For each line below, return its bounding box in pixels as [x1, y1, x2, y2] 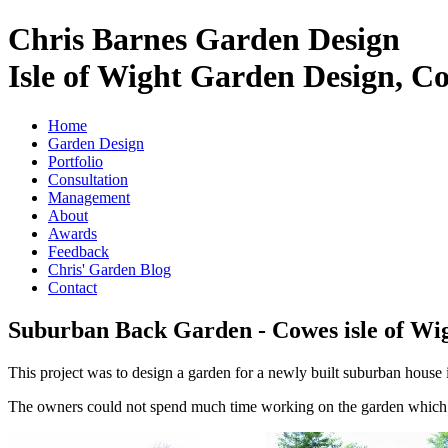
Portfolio [48, 152, 103, 170]
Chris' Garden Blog [48, 260, 171, 278]
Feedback [48, 242, 109, 260]
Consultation [48, 170, 128, 188]
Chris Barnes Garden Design [8, 21, 400, 58]
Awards [48, 224, 97, 242]
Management [48, 188, 130, 206]
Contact [48, 278, 97, 296]
